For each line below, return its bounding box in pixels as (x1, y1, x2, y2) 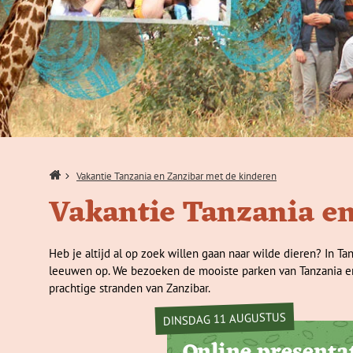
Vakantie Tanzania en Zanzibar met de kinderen (76, 169, 277, 183)
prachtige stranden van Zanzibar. (49, 281, 210, 295)
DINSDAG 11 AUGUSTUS (162, 309, 287, 329)
